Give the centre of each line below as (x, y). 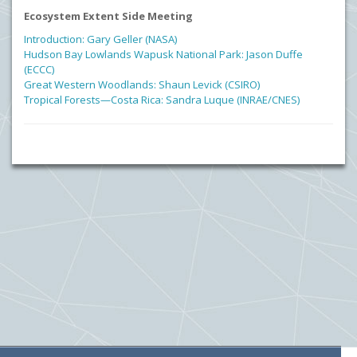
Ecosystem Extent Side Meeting (108, 16)
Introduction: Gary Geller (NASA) (100, 39)
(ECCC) (39, 69)
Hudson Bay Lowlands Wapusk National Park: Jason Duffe (163, 54)
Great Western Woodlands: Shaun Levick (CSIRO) (142, 84)
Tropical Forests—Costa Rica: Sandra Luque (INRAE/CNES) (162, 100)
